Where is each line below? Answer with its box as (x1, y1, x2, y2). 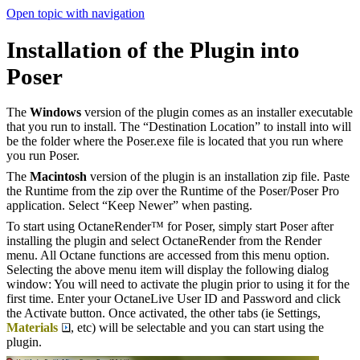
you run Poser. (6, 149, 80, 163)
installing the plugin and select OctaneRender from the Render (6, 234, 321, 248)
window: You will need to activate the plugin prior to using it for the (6, 277, 350, 292)
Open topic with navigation (6, 6, 145, 20)
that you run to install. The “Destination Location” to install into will (6, 120, 351, 134)
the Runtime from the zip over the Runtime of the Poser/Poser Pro (6, 184, 339, 198)
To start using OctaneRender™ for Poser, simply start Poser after (6, 219, 333, 234)
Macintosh (30, 170, 87, 184)
